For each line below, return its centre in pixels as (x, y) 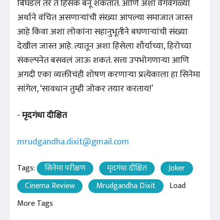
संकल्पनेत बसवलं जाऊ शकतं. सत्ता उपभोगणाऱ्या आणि (103, 60)
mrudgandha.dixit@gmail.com (73, 142)
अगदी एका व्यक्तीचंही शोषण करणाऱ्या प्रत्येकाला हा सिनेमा (109, 74)
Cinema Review (50, 186)
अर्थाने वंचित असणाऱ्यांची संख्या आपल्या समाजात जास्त (105, 17)
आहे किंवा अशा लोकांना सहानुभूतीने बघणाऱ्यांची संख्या (102, 32)
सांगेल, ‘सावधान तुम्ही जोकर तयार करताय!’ (85, 89)
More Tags (35, 203)
